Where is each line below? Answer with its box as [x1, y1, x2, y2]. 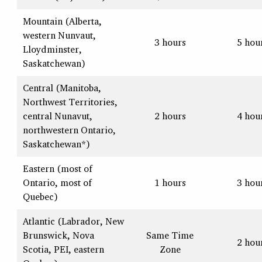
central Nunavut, [22, 110, 92, 122]
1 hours [154, 177, 186, 189]
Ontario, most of [22, 177, 92, 189]
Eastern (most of [22, 163, 92, 175]
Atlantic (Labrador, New [22, 215, 124, 227]
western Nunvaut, [22, 29, 96, 42]
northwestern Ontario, [22, 124, 116, 136]
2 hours [154, 110, 186, 122]
